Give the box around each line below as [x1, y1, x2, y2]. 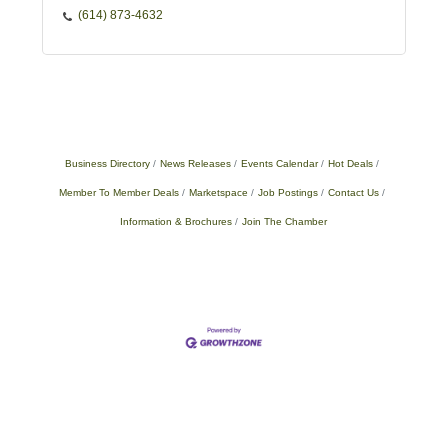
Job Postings [257, 187, 318, 199]
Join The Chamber [242, 216, 328, 228]
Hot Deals [327, 158, 373, 170]
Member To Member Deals [58, 187, 179, 199]
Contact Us [327, 187, 379, 199]
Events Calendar [240, 158, 318, 170]
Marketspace [188, 187, 248, 199]
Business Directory [64, 158, 150, 170]
